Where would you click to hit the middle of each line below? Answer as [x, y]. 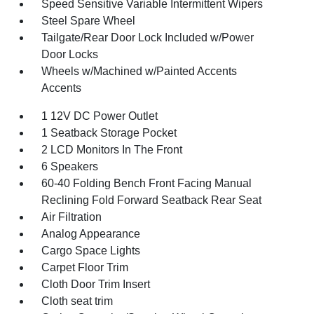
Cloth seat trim [77, 301]
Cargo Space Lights [91, 250]
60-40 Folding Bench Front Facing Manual [147, 183]
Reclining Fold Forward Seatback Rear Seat [152, 200]
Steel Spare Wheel [89, 20]
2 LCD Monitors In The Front [112, 149]
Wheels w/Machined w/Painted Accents [139, 71]
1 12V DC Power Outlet [100, 116]
